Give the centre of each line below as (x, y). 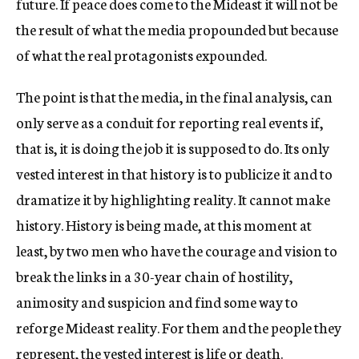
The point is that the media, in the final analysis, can (174, 96)
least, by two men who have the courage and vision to (177, 250)
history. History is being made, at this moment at (164, 224)
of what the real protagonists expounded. (141, 54)
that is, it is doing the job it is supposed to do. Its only (173, 147)
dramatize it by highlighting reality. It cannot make (173, 199)
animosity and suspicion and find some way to (157, 301)
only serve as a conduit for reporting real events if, (169, 122)
